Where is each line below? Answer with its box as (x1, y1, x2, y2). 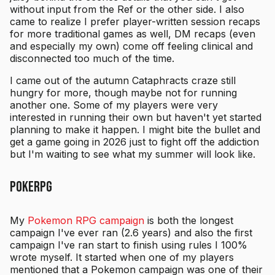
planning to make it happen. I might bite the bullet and (10, 123, 260, 136)
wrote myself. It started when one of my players (10, 251, 234, 264)
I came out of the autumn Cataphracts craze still (10, 74, 236, 87)
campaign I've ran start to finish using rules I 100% (10, 239, 247, 252)
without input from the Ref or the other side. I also (10, 3, 244, 16)
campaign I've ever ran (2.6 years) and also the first (10, 227, 252, 239)
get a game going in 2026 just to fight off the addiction (10, 136, 259, 149)
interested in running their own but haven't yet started (10, 111, 261, 124)
